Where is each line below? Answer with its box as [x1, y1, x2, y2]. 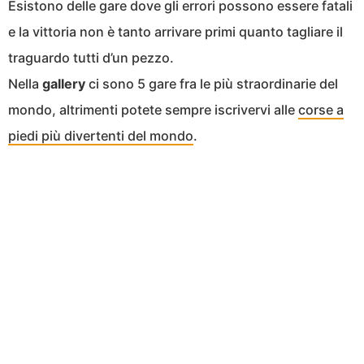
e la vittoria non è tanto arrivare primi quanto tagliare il [8, 24, 343, 40]
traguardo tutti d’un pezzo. [8, 50, 174, 66]
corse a [298, 102, 344, 118]
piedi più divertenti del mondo [8, 128, 193, 144]
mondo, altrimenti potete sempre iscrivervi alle [8, 102, 298, 118]
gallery [42, 76, 85, 92]
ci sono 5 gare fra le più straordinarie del [85, 76, 338, 92]
